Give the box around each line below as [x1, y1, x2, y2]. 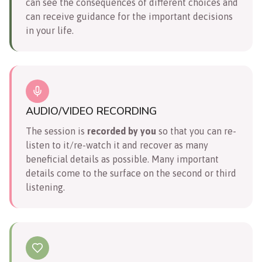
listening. [26, 181, 65, 192]
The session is [26, 125, 87, 136]
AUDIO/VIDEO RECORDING [26, 104, 157, 118]
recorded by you [87, 125, 156, 136]
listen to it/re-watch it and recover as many [26, 139, 208, 150]
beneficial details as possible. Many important [26, 153, 219, 164]
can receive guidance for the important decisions [26, 11, 233, 22]
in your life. [26, 25, 74, 36]
